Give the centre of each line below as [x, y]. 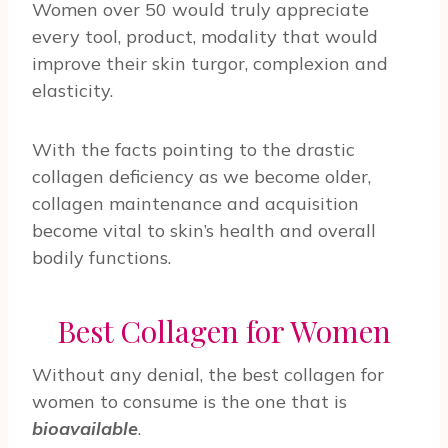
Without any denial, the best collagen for [208, 375]
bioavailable [85, 429]
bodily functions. [101, 258]
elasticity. [72, 91]
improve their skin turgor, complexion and [210, 64]
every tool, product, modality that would [205, 37]
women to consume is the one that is [189, 402]
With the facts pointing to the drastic [193, 150]
